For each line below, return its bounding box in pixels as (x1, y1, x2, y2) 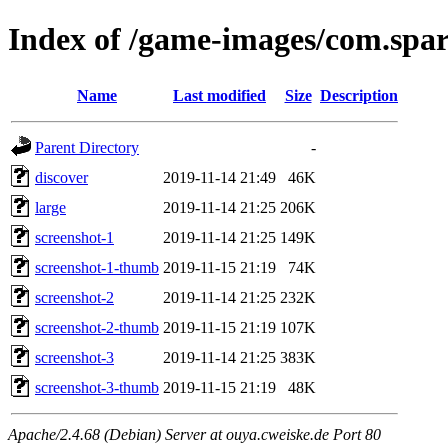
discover (35, 168, 88, 186)
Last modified (173, 86, 266, 104)
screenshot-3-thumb (35, 378, 159, 396)
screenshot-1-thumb (35, 258, 159, 276)
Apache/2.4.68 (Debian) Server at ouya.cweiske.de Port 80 (8, 425, 381, 443)
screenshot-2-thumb (35, 318, 159, 336)
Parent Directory (35, 138, 139, 156)
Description (320, 86, 398, 104)
